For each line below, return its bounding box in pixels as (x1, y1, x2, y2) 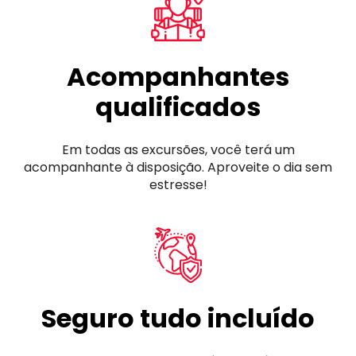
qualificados (95, 88, 261, 125)
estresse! (149, 175, 207, 194)
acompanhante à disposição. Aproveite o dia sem (24, 157, 332, 176)
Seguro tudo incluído (41, 300, 315, 336)
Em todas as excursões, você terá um (61, 140, 295, 159)
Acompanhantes (67, 58, 289, 95)
